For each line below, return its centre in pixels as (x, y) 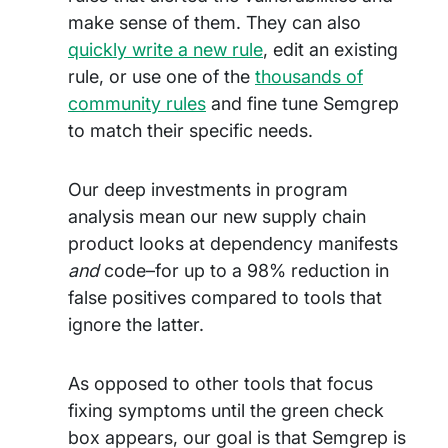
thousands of (309, 76)
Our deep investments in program (208, 189)
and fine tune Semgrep (302, 103)
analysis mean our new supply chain (217, 216)
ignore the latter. (136, 324)
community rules (137, 103)
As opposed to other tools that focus (220, 383)
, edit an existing (330, 49)
